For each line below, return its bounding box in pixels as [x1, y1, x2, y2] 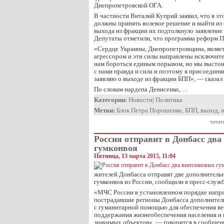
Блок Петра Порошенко [116, 106, 182, 114]
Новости [128, 96, 152, 103]
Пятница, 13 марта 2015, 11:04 [94, 152, 175, 159]
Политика [155, 96, 182, 103]
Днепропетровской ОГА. [94, 1, 163, 9]
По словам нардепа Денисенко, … [94, 85, 188, 93]
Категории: [94, 96, 127, 103]
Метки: [94, 106, 115, 114]
